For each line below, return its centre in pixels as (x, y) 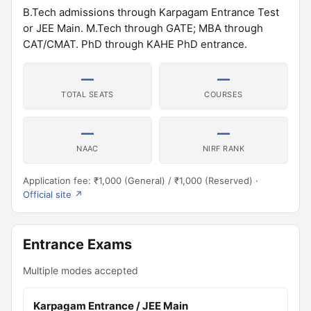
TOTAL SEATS (87, 94)
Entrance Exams (77, 244)
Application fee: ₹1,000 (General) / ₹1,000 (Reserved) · (141, 180)
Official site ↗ (53, 194)
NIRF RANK (224, 149)
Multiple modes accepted (81, 270)
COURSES (224, 94)
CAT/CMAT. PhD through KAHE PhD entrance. (135, 44)
